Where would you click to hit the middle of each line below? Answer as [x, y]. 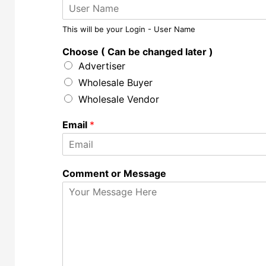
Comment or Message [115, 174]
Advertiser [102, 66]
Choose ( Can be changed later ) [138, 52]
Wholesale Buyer [116, 83]
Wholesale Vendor [119, 99]
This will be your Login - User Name [129, 29]
